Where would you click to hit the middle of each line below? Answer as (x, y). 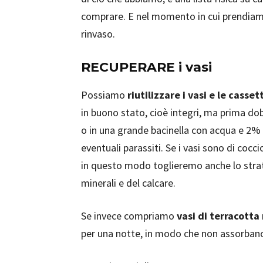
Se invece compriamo (129, 216)
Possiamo (104, 95)
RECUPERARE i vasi (146, 67)
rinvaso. (98, 34)
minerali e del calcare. (128, 183)
